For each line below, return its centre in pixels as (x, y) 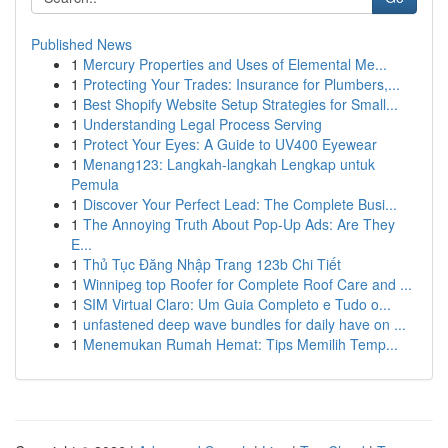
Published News (81, 44)
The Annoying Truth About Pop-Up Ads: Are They (239, 224)
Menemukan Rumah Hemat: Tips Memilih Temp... (240, 344)
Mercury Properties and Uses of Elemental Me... (235, 64)
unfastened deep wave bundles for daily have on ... (244, 324)
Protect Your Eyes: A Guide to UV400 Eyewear (230, 144)
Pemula (95, 184)
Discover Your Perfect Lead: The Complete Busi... (240, 204)
